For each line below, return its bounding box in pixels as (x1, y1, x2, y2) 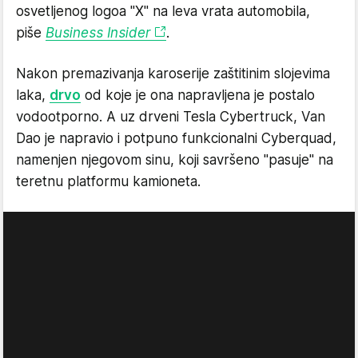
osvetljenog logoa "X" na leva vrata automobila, (16, 2, 310, 19)
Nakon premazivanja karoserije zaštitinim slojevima (16, 65, 330, 82)
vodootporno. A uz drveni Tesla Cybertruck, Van (16, 108, 325, 125)
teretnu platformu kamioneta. (16, 173, 201, 189)
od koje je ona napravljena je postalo (81, 86, 315, 103)
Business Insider (46, 24, 150, 41)
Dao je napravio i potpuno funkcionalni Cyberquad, (16, 129, 336, 146)
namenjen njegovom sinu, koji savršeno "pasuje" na (16, 151, 333, 168)
